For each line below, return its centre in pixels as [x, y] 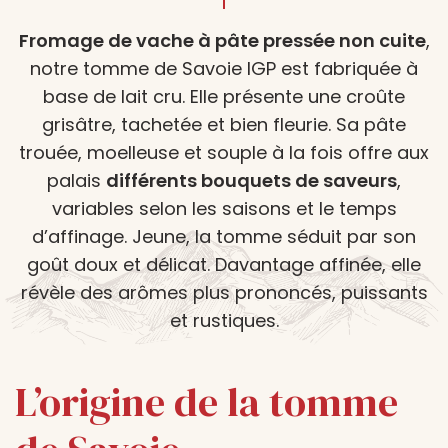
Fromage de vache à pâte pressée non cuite [222, 40]
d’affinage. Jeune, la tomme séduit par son [224, 236]
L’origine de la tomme [206, 402]
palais [76, 180]
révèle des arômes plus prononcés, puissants [224, 292]
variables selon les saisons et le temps [224, 208]
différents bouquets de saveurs [251, 180]
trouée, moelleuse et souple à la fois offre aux [224, 152]
